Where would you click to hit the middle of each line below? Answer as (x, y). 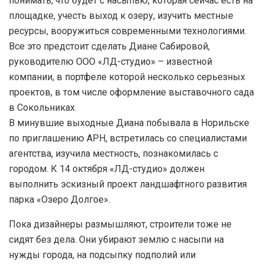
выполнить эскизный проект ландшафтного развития (128, 184)
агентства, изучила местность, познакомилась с (113, 153)
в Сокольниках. (43, 107)
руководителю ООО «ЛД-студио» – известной (110, 61)
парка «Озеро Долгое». (60, 199)
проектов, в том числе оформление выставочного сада (131, 92)
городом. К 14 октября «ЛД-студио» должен (107, 169)
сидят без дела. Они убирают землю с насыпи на (116, 239)
